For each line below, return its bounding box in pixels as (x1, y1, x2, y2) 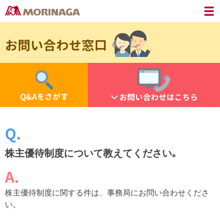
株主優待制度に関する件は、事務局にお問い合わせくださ (5, 189, 209, 197)
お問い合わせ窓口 (5, 36, 107, 54)
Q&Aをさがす (20, 91, 68, 103)
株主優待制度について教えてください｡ (5, 148, 177, 159)
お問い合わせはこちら (119, 91, 198, 103)
